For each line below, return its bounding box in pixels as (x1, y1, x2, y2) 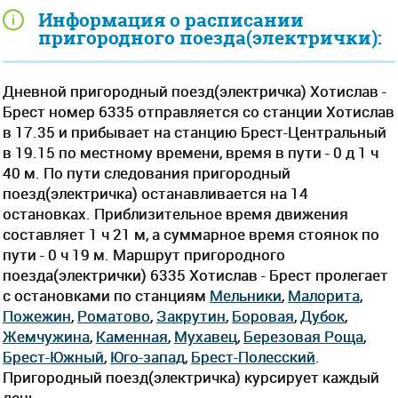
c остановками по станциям (3, 284, 210, 306)
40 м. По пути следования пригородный (3, 162, 291, 183)
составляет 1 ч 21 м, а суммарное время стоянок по (3, 223, 379, 244)
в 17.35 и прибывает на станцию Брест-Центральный (3, 121, 386, 142)
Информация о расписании (38, 6, 304, 33)
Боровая (232, 305, 294, 326)
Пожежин (3, 305, 71, 326)
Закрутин (156, 305, 226, 326)
